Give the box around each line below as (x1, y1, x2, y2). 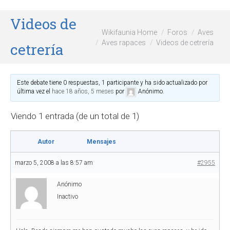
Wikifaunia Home (102, 28, 157, 36)
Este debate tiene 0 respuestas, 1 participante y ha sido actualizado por (17, 79, 208, 86)
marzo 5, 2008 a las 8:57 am (15, 159, 93, 166)
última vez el (17, 88, 52, 95)
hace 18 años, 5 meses (52, 88, 114, 95)
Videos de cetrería (156, 38, 214, 47)
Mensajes (87, 138, 116, 145)
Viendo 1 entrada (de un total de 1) (11, 111, 139, 121)
